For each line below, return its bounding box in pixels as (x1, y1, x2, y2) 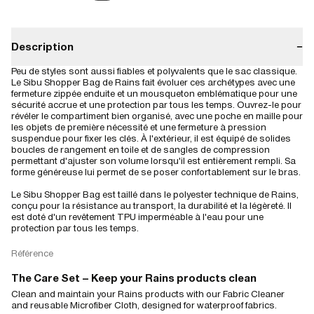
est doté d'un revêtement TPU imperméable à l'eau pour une (11, 211, 264, 222)
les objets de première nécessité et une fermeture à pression (11, 121, 266, 132)
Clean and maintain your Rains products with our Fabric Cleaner (11, 288, 285, 299)
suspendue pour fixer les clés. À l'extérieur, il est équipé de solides (11, 132, 291, 144)
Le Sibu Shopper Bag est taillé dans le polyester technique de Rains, (11, 189, 299, 200)
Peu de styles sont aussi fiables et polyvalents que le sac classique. (11, 65, 297, 76)
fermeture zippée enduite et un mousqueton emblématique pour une (11, 88, 297, 99)
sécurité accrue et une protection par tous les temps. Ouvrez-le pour (11, 99, 301, 110)
